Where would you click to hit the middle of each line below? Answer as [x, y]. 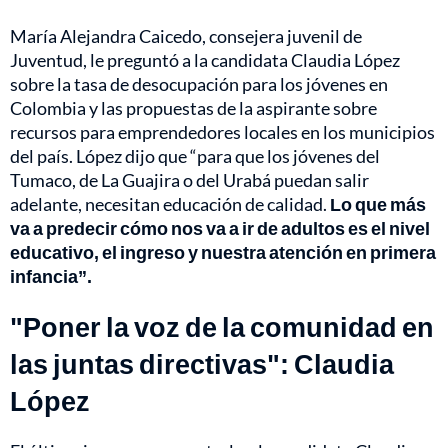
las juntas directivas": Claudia [202, 363]
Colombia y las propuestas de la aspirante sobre [193, 107]
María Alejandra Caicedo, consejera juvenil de [186, 35]
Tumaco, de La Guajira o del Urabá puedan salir [189, 179]
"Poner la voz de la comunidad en [222, 326]
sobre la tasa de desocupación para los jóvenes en [199, 83]
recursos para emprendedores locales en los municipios [222, 131]
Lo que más [378, 203]
